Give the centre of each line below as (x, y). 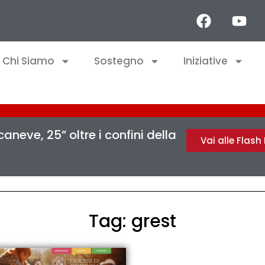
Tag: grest (132, 221)
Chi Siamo (28, 61)
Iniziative (206, 61)
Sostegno (119, 61)
